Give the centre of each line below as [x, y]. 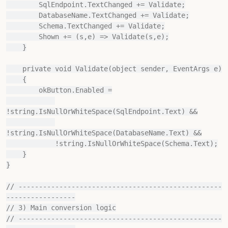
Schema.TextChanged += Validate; [22, 26]
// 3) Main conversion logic [61, 208]
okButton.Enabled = [22, 90]
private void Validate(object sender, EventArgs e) [14, 69]
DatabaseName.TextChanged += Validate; [22, 15]
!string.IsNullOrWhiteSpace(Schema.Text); [31, 144]
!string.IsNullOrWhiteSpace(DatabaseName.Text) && [104, 133]
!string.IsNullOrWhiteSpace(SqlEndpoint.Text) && [102, 111]
